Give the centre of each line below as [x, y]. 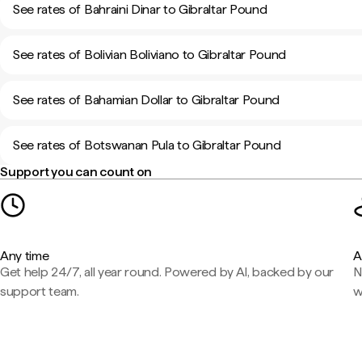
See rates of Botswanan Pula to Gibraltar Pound [147, 145]
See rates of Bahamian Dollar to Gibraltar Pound [146, 100]
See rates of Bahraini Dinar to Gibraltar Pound [140, 9]
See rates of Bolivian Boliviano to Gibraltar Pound [149, 55]
